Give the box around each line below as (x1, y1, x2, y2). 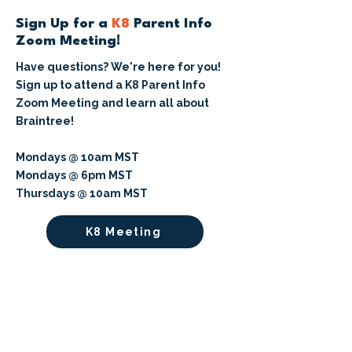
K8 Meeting (86, 225, 161, 239)
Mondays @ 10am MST (16, 151, 139, 164)
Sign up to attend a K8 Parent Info (16, 79, 205, 92)
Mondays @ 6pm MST (16, 169, 133, 182)
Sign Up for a (16, 17, 112, 31)
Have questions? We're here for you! (16, 60, 221, 74)
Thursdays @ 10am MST (16, 187, 148, 200)
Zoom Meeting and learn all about (16, 97, 209, 110)
